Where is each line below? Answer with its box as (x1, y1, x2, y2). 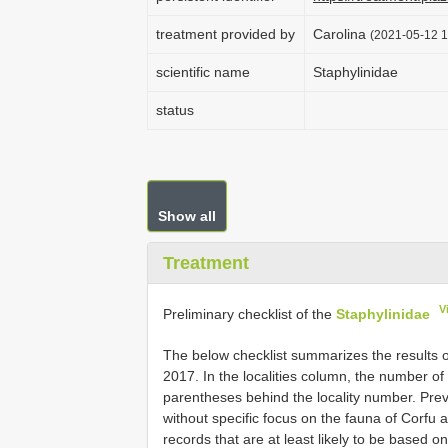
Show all (158, 208, 216, 224)
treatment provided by (156, 26, 295, 42)
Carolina (313, 26, 370, 42)
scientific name (156, 64, 250, 80)
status (156, 102, 194, 118)
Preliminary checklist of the (163, 305, 336, 322)
